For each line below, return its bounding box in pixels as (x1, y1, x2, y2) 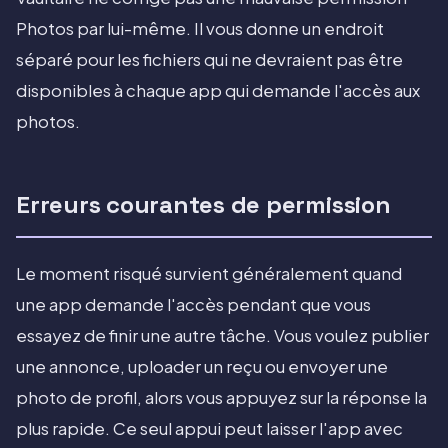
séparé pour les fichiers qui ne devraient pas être (16, 49, 403, 71)
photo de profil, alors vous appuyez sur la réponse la (16, 387, 427, 409)
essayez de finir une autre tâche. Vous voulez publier (16, 325, 429, 347)
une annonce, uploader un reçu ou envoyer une (16, 356, 388, 378)
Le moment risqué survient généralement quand (16, 263, 402, 285)
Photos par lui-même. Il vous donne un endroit (16, 18, 384, 40)
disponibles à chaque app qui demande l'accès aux (16, 80, 420, 102)
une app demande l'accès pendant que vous (16, 294, 371, 316)
